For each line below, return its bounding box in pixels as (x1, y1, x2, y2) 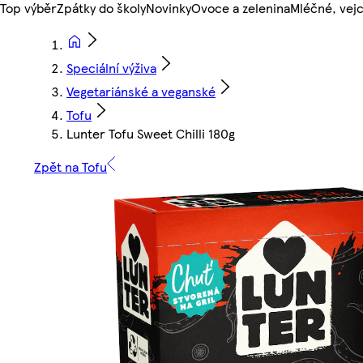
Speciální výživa (66, 58, 156, 78)
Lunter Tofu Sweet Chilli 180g (66, 124, 235, 143)
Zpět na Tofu (34, 157, 107, 177)
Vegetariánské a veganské (66, 82, 216, 101)
